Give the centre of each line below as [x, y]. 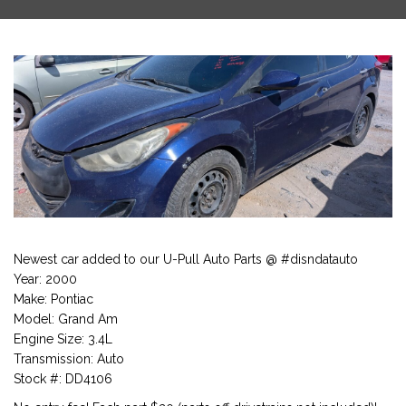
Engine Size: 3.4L [63, 338]
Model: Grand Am [66, 319]
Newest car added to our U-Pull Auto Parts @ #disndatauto [186, 259]
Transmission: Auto [69, 358]
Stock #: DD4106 [63, 378]
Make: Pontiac [53, 299]
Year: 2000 [45, 279]
